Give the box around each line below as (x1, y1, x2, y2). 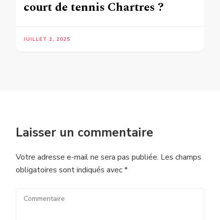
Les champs (161, 151, 201, 163)
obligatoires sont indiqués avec (16, 164, 124, 175)
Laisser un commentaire (16, 124, 153, 141)
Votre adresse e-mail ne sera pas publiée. (16, 151, 159, 163)
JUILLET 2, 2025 (24, 35, 70, 43)
